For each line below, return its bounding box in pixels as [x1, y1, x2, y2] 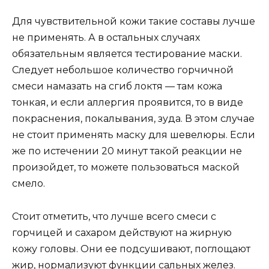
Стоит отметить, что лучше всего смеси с [12, 210, 216, 222]
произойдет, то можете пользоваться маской [12, 162, 240, 174]
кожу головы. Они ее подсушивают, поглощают [12, 243, 250, 255]
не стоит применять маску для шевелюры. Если [12, 129, 255, 141]
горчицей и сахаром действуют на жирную [12, 226, 232, 238]
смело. [12, 178, 45, 190]
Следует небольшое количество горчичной [12, 64, 234, 76]
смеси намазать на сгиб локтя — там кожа [12, 80, 222, 92]
